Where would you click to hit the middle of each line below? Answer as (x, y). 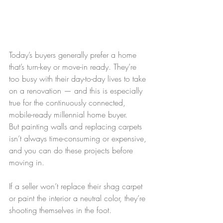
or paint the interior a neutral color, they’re (78, 198)
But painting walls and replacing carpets (77, 127)
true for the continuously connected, (68, 103)
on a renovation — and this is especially (77, 91)
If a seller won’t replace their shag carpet (77, 186)
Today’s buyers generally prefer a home (74, 55)
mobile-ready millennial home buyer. (68, 115)
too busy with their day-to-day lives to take (79, 79)
